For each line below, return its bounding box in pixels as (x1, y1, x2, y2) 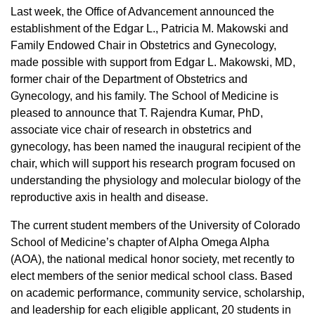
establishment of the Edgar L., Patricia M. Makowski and (11, 22, 288, 34)
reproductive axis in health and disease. (11, 191, 208, 203)
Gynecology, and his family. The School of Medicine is (11, 90, 278, 102)
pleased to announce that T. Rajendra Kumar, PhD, (11, 107, 263, 119)
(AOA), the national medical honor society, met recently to (11, 253, 295, 265)
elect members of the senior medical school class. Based (11, 270, 292, 282)
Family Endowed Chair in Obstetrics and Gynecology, (11, 39, 276, 51)
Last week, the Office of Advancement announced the (11, 6, 274, 18)
